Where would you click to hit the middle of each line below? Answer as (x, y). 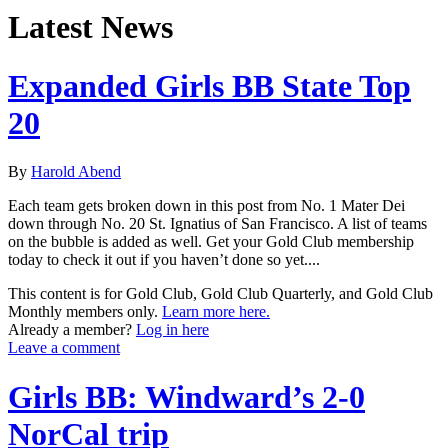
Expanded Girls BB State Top (209, 85)
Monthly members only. (85, 312)
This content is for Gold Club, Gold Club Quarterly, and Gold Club (220, 294)
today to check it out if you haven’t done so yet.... (164, 260)
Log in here (172, 330)
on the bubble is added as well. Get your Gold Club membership (211, 242)
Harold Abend (76, 172)
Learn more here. (216, 312)
